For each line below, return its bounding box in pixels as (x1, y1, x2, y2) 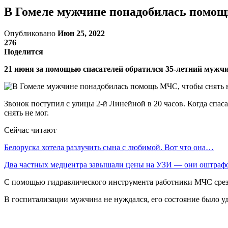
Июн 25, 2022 (58, 28, 105, 38)
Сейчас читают (4, 125, 56, 134)
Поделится (4, 47, 43, 56)
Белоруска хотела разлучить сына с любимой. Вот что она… (4, 142, 214, 152)
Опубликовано (4, 28, 58, 38)
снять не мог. (4, 108, 49, 117)
